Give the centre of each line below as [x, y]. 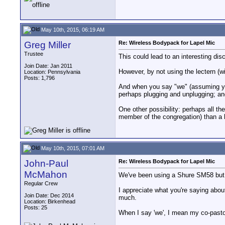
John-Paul [46, 163]
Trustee [34, 54]
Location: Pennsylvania [52, 72]
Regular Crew [41, 183]
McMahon [46, 175]
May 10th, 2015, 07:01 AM [72, 148]
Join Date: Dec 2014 [49, 195]
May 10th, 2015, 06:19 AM [72, 29]
